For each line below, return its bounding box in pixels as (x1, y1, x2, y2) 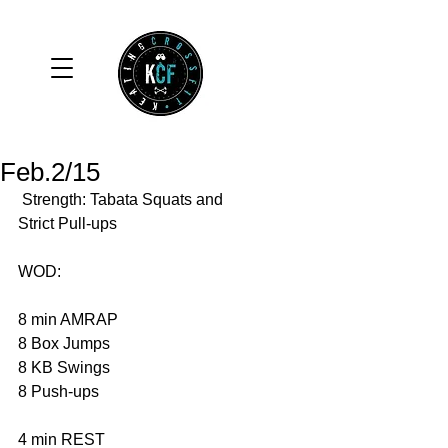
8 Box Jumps (18, 335, 114, 352)
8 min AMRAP (18, 311, 122, 328)
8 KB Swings (18, 359, 114, 376)
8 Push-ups (18, 383, 103, 400)
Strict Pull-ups (18, 215, 121, 232)
